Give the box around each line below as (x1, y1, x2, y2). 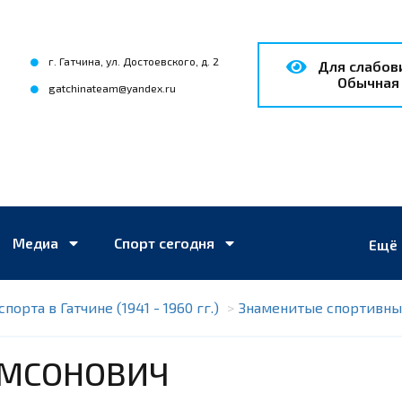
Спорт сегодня (114, 234, 225, 251)
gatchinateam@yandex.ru (48, 82, 176, 94)
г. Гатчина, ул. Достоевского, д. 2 (46, 55, 219, 67)
